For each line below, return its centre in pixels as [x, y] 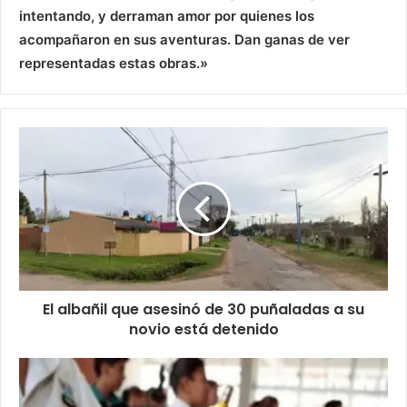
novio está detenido [203, 330]
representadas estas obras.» [114, 64]
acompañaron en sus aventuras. [127, 40]
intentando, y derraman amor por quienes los [167, 16]
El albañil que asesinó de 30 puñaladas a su [203, 310]
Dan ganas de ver [292, 40]
